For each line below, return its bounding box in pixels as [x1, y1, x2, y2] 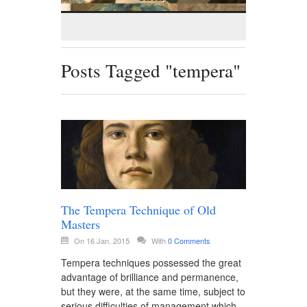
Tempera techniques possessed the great [61, 255, 241, 269]
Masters [61, 215, 100, 232]
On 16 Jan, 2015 [74, 234, 132, 246]
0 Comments [168, 234, 210, 246]
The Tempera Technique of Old [61, 201, 216, 218]
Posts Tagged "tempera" [61, 58, 241, 84]
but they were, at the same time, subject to [61, 284, 245, 298]
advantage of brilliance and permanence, [61, 269, 238, 284]
